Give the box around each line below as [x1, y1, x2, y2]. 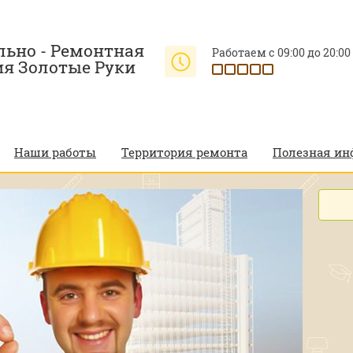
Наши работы [14, 144, 96, 160]
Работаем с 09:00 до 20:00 [212, 45, 351, 60]
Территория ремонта [121, 144, 247, 160]
